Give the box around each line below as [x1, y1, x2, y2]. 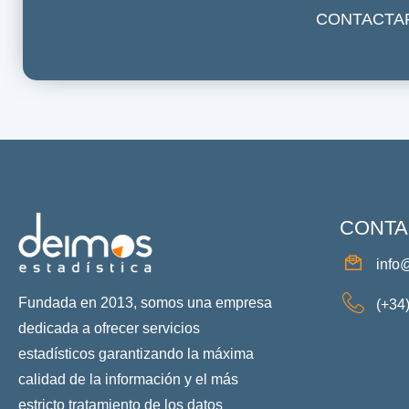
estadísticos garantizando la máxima [18, 346, 254, 362]
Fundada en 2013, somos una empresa [18, 295, 272, 311]
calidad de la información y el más [18, 372, 238, 388]
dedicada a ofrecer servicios [18, 320, 200, 337]
